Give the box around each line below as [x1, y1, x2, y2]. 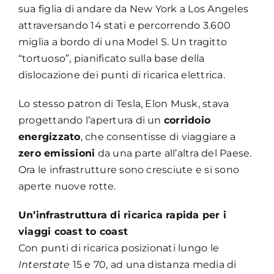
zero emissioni [18, 147, 95, 159]
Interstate [18, 258, 70, 270]
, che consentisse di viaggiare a [80, 130, 236, 143]
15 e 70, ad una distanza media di [70, 258, 237, 270]
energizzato [18, 130, 81, 143]
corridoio [163, 114, 211, 126]
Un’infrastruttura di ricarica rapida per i [18, 209, 227, 221]
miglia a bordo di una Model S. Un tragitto [18, 35, 228, 48]
